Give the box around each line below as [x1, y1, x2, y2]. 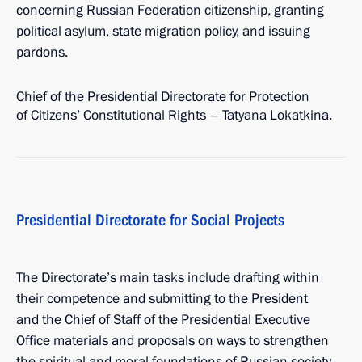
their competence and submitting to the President [16, 289, 308, 308]
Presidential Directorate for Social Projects [16, 210, 284, 229]
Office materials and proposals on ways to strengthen [16, 331, 329, 350]
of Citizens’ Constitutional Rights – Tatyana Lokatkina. [16, 106, 332, 124]
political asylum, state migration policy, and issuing [16, 22, 310, 40]
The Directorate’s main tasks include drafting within [16, 268, 319, 287]
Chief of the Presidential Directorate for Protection [16, 87, 309, 106]
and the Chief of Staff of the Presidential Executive [16, 310, 310, 329]
